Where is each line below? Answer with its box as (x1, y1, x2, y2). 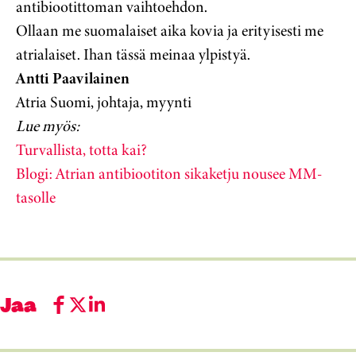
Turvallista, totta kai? (16, 138, 147, 162)
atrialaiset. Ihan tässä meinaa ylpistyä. (16, 43, 253, 67)
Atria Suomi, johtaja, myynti (16, 91, 192, 114)
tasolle (16, 186, 56, 210)
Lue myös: (16, 114, 83, 138)
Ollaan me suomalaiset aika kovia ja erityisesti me (16, 19, 323, 43)
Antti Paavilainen (16, 67, 130, 91)
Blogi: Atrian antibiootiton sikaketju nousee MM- (16, 162, 322, 186)
